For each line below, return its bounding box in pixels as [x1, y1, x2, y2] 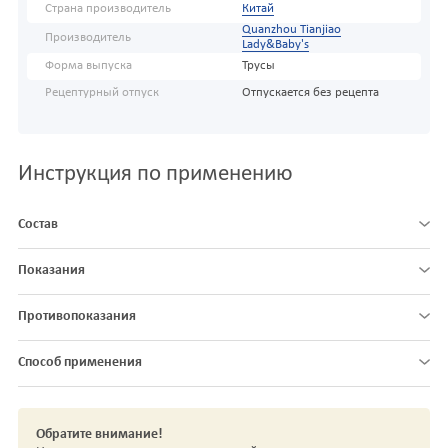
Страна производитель [45, 3, 171, 16]
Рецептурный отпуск [45, 87, 159, 100]
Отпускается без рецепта [241, 87, 379, 100]
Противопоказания [18, 309, 136, 325]
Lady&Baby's [241, 39, 309, 52]
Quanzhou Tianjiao [241, 24, 341, 37]
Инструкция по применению [18, 163, 293, 187]
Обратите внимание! [36, 427, 163, 443]
